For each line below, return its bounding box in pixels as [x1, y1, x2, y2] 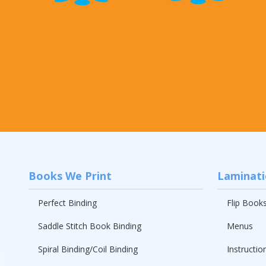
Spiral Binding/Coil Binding [38, 243, 138, 255]
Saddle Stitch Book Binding [38, 220, 141, 232]
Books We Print [28, 168, 112, 183]
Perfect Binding [38, 197, 97, 208]
